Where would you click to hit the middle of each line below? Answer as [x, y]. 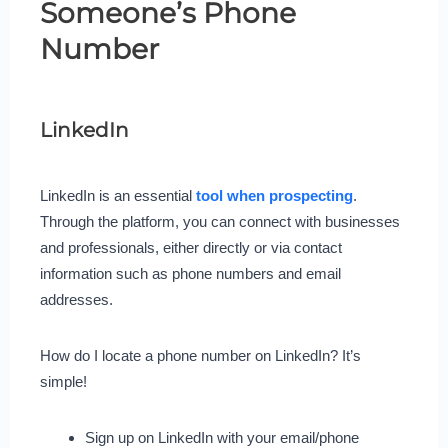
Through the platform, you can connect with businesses [219, 222]
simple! [63, 382]
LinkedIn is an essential [117, 196]
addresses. [76, 300]
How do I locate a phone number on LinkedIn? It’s [200, 356]
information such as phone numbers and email [190, 274]
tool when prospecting [274, 196]
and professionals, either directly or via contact [190, 248]
